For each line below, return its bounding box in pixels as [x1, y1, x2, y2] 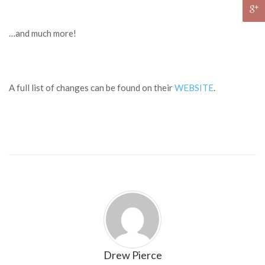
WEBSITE [174, 82, 214, 93]
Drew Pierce [103, 248, 162, 261]
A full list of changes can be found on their [9, 82, 174, 93]
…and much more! [9, 28, 76, 38]
